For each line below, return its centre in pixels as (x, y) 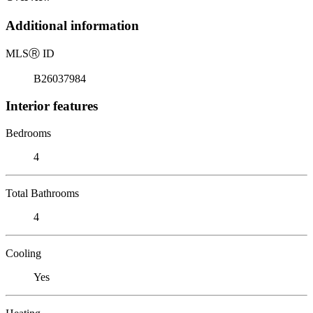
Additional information (72, 26)
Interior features (52, 105)
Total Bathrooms (42, 193)
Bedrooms (28, 133)
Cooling (23, 253)
